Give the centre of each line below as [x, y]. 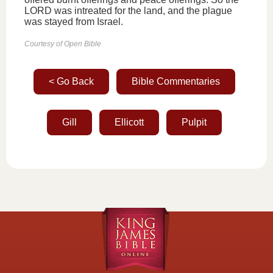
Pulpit [194, 122]
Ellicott [129, 122]
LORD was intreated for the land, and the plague [128, 11]
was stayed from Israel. [74, 22]
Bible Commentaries [175, 81]
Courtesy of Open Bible [63, 44]
